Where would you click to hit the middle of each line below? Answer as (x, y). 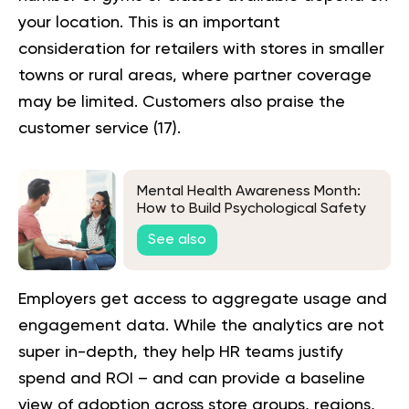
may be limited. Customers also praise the (182, 102)
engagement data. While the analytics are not (201, 325)
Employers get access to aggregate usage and (203, 299)
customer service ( (88, 128)
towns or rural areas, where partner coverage (195, 75)
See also (177, 240)
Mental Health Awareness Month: (249, 192)
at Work (164, 227)
